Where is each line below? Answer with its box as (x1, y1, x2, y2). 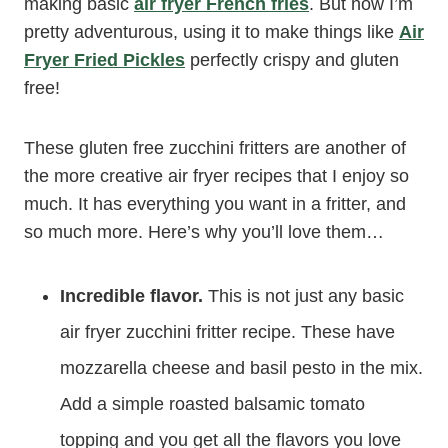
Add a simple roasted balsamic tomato (60, 394, 365, 414)
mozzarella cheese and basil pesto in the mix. (60, 358, 423, 378)
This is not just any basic (208, 286, 404, 306)
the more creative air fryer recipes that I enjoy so (24, 166, 409, 186)
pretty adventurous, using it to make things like (24, 22, 399, 42)
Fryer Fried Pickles (24, 50, 185, 70)
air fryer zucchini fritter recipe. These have (60, 322, 395, 342)
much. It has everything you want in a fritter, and (24, 194, 406, 214)
